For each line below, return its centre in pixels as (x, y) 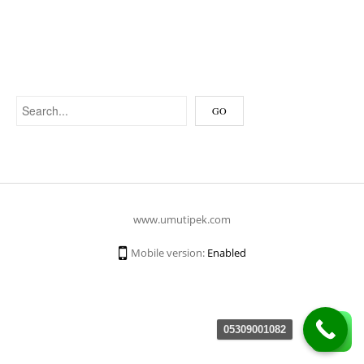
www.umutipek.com (182, 219)
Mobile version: (167, 253)
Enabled (226, 253)
